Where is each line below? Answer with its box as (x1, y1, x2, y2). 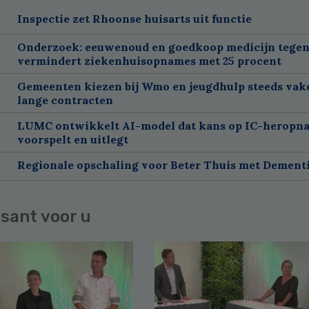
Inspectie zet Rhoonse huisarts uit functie (17, 11, 252, 26)
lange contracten (17, 92, 113, 107)
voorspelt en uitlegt (17, 132, 128, 146)
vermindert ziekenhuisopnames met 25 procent (17, 53, 281, 68)
